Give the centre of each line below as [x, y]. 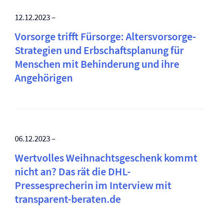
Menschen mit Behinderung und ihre [97, 64]
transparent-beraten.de [68, 199]
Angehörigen [44, 78]
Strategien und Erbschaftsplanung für [99, 50]
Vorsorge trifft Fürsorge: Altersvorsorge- [105, 36]
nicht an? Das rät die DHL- [73, 171]
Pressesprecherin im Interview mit [93, 185]
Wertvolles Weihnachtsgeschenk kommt [106, 158]
